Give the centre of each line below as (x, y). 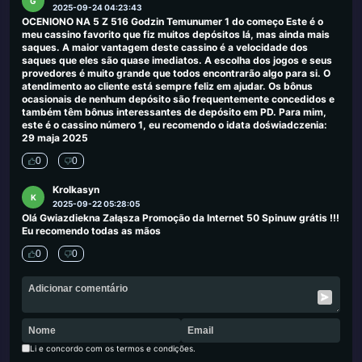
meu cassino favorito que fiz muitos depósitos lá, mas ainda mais (176, 34)
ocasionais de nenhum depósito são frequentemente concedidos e (178, 99)
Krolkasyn (76, 189)
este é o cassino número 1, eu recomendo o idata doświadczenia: (175, 125)
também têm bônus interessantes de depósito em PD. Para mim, (174, 112)
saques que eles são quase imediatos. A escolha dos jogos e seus (177, 60)
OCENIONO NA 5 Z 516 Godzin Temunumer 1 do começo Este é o (173, 21)
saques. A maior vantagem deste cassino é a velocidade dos (165, 47)
